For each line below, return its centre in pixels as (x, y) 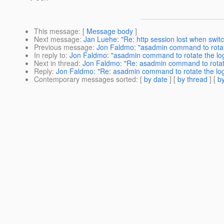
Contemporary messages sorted (85, 79)
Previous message (63, 47)
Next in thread (56, 63)
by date (156, 79)
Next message (57, 39)
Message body (110, 31)
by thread (192, 79)
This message (56, 31)
